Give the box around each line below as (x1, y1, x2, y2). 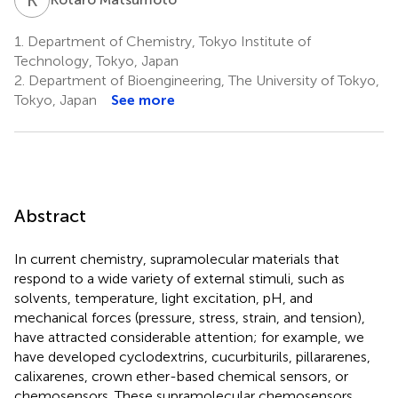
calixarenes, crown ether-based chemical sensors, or (14, 367, 348, 385)
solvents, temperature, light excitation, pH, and (14, 289, 313, 306)
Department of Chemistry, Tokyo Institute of (24, 32, 311, 50)
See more (111, 91, 175, 108)
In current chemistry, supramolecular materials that (14, 250, 339, 267)
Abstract (14, 204, 86, 227)
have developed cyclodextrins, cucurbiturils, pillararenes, (14, 347, 370, 365)
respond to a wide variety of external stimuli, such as (14, 269, 345, 287)
